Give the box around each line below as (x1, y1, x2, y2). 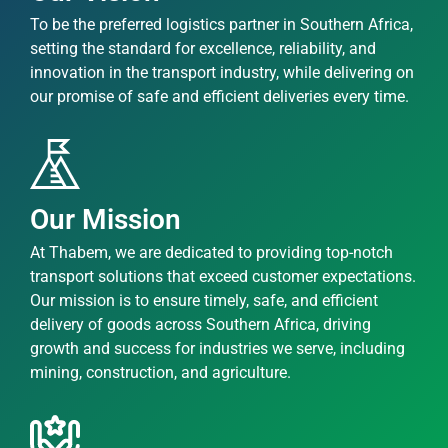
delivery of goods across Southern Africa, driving (30, 314, 371, 334)
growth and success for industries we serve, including (30, 338, 405, 358)
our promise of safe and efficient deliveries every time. (30, 86, 409, 106)
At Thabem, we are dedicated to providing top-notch (30, 242, 393, 262)
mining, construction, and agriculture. (30, 362, 291, 382)
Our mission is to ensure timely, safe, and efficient (30, 290, 378, 310)
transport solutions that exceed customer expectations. (30, 266, 416, 286)
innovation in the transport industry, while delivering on (30, 62, 414, 82)
